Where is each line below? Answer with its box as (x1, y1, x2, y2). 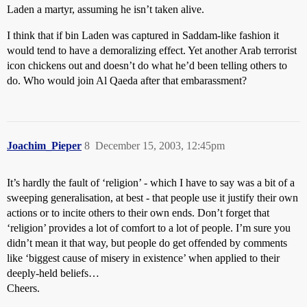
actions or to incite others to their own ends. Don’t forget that (7, 207, 269, 219)
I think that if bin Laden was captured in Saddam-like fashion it (7, 29, 279, 41)
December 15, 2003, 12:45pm (95, 140, 225, 151)
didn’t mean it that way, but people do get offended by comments (7, 237, 287, 249)
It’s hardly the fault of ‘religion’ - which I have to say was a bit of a (7, 177, 295, 188)
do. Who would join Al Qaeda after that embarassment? (7, 75, 247, 86)
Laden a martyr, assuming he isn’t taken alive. (7, 3, 204, 15)
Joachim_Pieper (7, 140, 82, 151)
